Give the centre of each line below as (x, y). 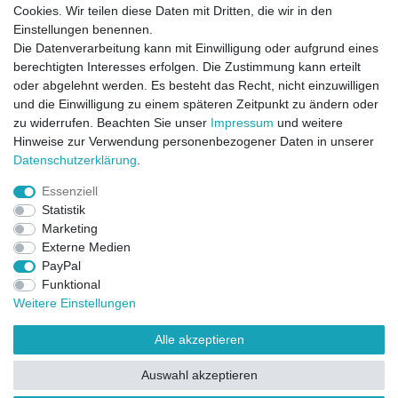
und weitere (308, 123)
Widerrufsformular (209, 365)
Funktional (71, 284)
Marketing (69, 228)
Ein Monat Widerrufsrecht (209, 198)
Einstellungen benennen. (83, 29)
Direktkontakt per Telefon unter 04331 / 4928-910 (208, 135)
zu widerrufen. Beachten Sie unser (112, 123)
